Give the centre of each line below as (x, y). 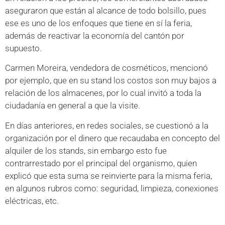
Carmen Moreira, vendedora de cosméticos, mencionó (106, 68)
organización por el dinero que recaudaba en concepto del (113, 138)
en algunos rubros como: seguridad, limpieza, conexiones (112, 188)
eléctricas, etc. (32, 201)
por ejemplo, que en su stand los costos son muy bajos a (111, 81)
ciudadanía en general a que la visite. (73, 106)
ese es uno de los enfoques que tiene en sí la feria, (98, 23)
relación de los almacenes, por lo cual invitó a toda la (103, 93)
